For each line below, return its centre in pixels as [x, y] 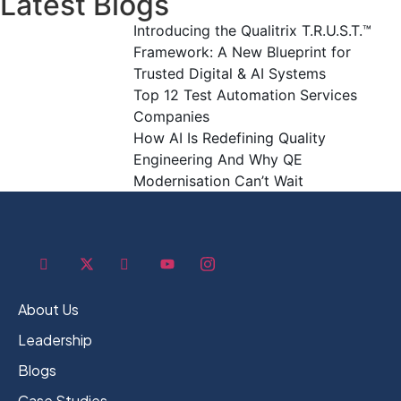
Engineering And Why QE [218, 160]
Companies [171, 117]
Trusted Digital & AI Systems [229, 74]
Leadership [55, 340]
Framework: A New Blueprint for [242, 52]
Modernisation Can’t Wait [218, 181]
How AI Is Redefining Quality [229, 138]
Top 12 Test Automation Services [245, 95]
